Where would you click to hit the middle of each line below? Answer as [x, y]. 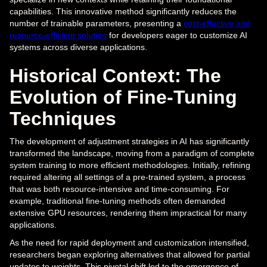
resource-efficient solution [58, 35]
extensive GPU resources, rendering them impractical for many [128, 213]
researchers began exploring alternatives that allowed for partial [130, 255]
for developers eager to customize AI [177, 35]
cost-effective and [217, 24]
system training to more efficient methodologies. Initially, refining [130, 165]
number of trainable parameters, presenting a [97, 24]
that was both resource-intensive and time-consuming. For [119, 189]
